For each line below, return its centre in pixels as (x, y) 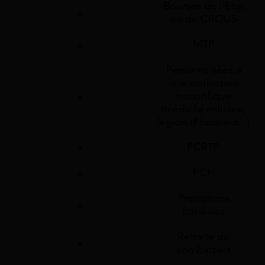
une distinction (203, 83)
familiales (203, 211)
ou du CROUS (203, 19)
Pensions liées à (203, 70)
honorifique (203, 96)
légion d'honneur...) (203, 122)
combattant (203, 249)
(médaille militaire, (203, 109)
